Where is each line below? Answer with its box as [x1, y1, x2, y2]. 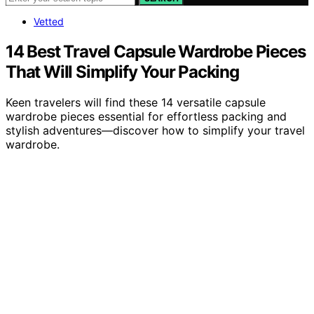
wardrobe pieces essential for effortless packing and [6, 109, 287, 124]
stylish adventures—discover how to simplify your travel [6, 123, 305, 138]
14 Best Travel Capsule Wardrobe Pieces [6, 41, 306, 62]
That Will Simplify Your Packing [6, 61, 239, 82]
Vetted [34, 15, 64, 27]
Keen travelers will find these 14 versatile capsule [6, 95, 266, 110]
